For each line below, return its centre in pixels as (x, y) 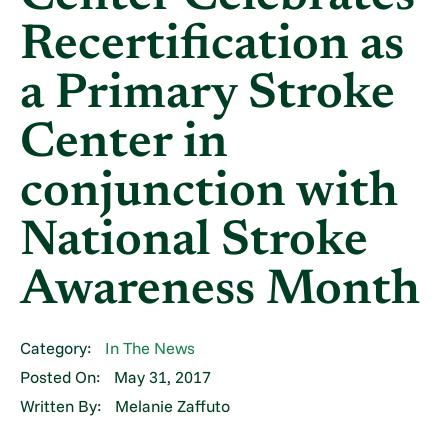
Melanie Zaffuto (172, 406)
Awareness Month (220, 292)
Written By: (61, 406)
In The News (149, 348)
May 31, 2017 (162, 377)
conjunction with (209, 194)
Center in (124, 145)
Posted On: (60, 377)
